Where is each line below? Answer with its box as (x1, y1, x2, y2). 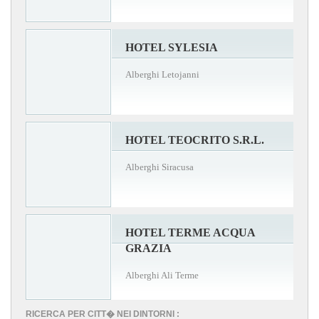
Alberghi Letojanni (125, 69, 199, 80)
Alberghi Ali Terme (125, 270, 199, 281)
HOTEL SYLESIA (125, 41, 218, 54)
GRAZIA (125, 242, 172, 255)
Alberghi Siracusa (125, 162, 194, 173)
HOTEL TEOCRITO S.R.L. (125, 134, 264, 147)
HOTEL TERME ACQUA (125, 226, 255, 239)
